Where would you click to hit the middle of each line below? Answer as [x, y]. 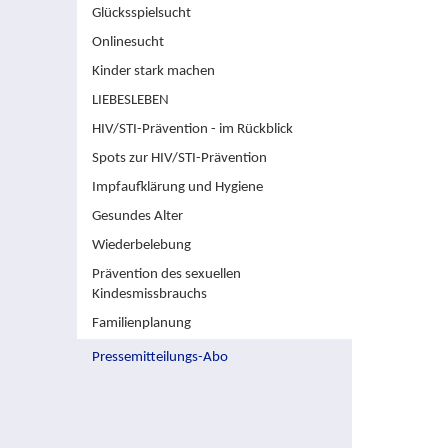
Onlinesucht [128, 43]
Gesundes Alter [137, 217]
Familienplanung [141, 324]
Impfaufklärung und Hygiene [177, 188]
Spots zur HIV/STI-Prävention [179, 159]
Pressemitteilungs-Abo [160, 358]
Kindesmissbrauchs [149, 295]
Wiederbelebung [141, 246]
